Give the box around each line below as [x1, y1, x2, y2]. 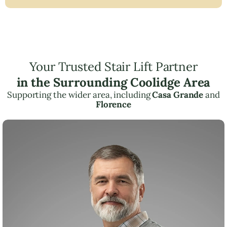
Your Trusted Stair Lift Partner [29, 58, 198, 74]
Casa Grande [152, 89, 204, 100]
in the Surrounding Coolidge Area [16, 74, 211, 90]
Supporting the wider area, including [7, 89, 153, 100]
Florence [95, 98, 132, 110]
